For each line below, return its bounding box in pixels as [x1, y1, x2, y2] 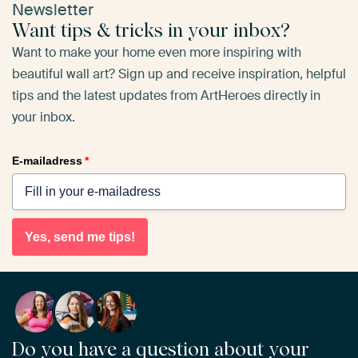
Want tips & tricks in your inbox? [12, 18, 290, 42]
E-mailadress [12, 154, 82, 168]
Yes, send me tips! [25, 230, 135, 245]
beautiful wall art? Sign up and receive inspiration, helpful [12, 66, 346, 83]
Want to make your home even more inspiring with [12, 44, 301, 62]
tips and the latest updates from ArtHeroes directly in [12, 87, 320, 105]
